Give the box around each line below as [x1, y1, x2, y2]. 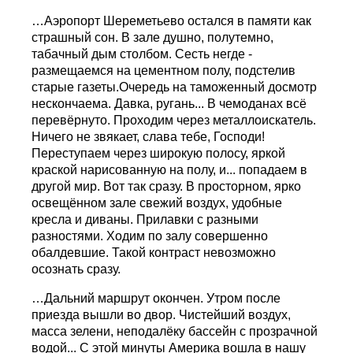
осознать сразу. [32, 262, 121, 276]
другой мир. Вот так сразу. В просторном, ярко [32, 179, 302, 193]
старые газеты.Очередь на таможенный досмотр [32, 80, 318, 94]
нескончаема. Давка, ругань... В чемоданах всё [32, 96, 307, 110]
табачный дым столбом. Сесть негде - [32, 46, 253, 61]
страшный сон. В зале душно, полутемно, [32, 30, 274, 44]
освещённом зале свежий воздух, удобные [32, 195, 283, 210]
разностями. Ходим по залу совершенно [32, 229, 269, 243]
